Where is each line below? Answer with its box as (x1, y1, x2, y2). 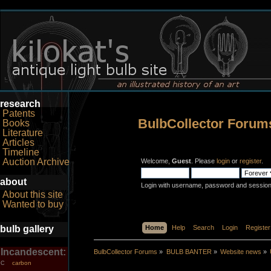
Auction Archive (2, 157, 70, 168)
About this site (2, 189, 63, 200)
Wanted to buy (2, 198, 64, 209)
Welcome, (140, 157, 172, 165)
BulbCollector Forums (94, 247, 158, 255)
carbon (12, 260, 31, 266)
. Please (191, 157, 217, 165)
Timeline (2, 147, 39, 158)
